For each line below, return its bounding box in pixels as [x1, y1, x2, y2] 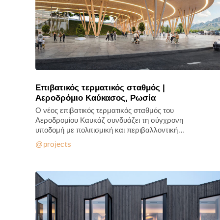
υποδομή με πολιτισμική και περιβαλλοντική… [35, 126, 185, 134]
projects [43, 140, 72, 148]
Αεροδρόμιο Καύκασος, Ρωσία [35, 93, 156, 103]
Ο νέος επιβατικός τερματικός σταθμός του [35, 106, 174, 114]
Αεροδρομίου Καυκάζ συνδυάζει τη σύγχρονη [35, 116, 183, 124]
